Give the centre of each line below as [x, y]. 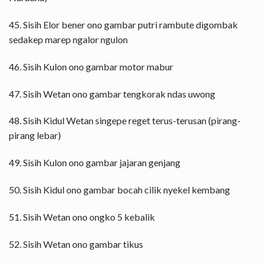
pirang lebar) [35, 135]
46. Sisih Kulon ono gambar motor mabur [91, 66]
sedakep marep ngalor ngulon [68, 39]
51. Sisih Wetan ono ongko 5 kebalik [82, 216]
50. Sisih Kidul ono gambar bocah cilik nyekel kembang [119, 189]
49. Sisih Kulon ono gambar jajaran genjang [95, 163]
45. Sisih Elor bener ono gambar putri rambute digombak [123, 24]
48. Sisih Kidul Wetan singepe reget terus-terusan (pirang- [125, 121]
